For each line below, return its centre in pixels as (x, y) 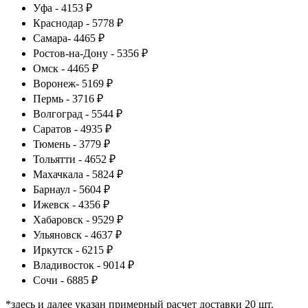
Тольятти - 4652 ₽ (74, 159)
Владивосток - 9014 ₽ (84, 265)
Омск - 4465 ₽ (66, 68)
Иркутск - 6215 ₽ (73, 250)
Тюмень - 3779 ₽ (71, 144)
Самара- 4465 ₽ (69, 38)
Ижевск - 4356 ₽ (71, 204)
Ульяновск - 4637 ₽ (77, 234)
